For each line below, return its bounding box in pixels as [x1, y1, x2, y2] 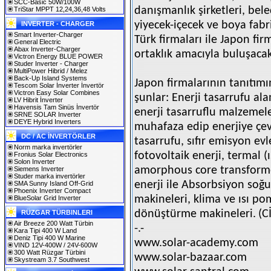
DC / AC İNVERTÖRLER [21, 132, 96, 140]
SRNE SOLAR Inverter [14, 111, 81, 118]
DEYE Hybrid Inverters [14, 118, 81, 125]
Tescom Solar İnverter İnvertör [14, 82, 104, 89]
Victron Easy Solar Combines [14, 89, 100, 96]
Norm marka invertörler [14, 143, 82, 151]
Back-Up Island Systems [14, 74, 87, 82]
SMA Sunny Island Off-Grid [14, 180, 93, 187]
